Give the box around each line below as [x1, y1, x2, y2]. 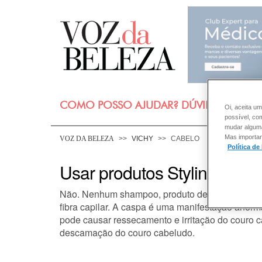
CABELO [171, 134, 199, 143]
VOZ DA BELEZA [60, 134, 114, 143]
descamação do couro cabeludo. [60, 225, 195, 239]
